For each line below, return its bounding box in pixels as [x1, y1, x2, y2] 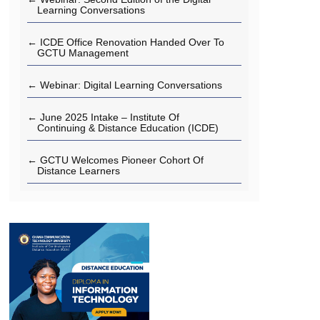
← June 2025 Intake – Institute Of [27, 112, 180, 124]
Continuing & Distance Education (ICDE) [37, 123, 219, 134]
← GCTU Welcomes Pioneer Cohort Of [27, 155, 204, 166]
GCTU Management [37, 48, 129, 59]
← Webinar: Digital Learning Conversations [27, 80, 223, 91]
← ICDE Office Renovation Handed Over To [27, 37, 225, 49]
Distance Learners [37, 166, 121, 177]
